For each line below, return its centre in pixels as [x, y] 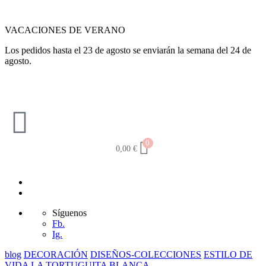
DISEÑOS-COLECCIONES [146, 254]
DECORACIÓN [56, 254]
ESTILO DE [228, 254]
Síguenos [69, 213]
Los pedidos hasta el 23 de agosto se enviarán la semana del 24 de [128, 50]
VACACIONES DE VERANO [65, 30]
